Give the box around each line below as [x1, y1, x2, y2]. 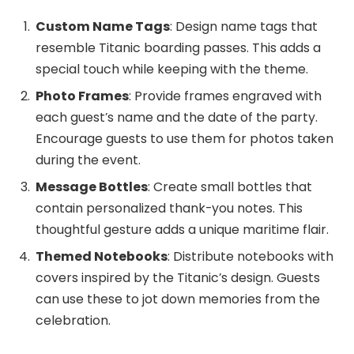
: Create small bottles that [148, 178, 312, 197]
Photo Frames [36, 87, 129, 106]
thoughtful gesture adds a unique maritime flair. [36, 220, 329, 239]
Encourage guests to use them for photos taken [36, 130, 333, 149]
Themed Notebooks [36, 247, 168, 266]
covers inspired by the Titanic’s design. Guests [36, 269, 320, 288]
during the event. [36, 151, 141, 170]
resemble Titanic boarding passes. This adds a [36, 39, 321, 58]
